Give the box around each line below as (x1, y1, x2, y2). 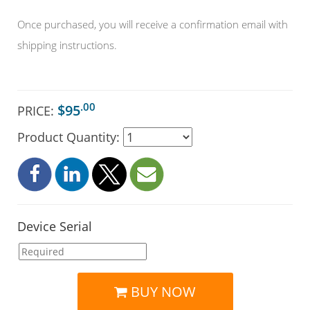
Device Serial (17, 218, 92, 235)
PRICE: (17, 102, 54, 120)
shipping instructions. (17, 38, 117, 53)
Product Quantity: (17, 129, 123, 146)
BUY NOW (127, 282, 196, 302)
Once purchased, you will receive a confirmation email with (17, 17, 288, 32)
